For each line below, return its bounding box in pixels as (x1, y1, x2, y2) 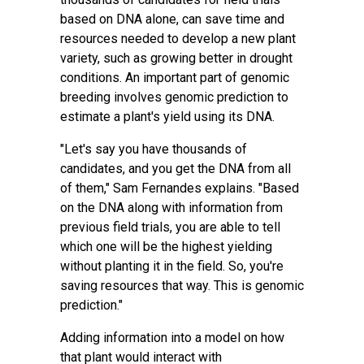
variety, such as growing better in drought (60, 50, 292, 66)
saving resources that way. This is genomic (60, 278, 304, 293)
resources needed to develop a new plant (60, 31, 296, 46)
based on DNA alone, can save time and (60, 11, 284, 27)
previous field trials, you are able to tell (60, 219, 280, 235)
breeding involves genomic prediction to (60, 89, 288, 105)
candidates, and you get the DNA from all (60, 161, 291, 176)
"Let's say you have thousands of (60, 141, 247, 157)
